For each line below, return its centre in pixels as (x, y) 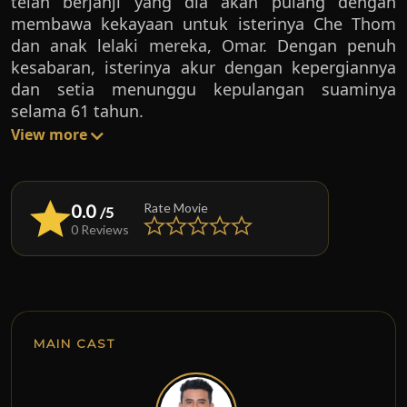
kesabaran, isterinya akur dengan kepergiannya (203, 67)
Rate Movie (176, 208)
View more (51, 134)
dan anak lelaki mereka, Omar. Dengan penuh (203, 45)
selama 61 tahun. (77, 111)
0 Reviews (100, 229)
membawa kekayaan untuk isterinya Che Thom (203, 24)
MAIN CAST (74, 343)
